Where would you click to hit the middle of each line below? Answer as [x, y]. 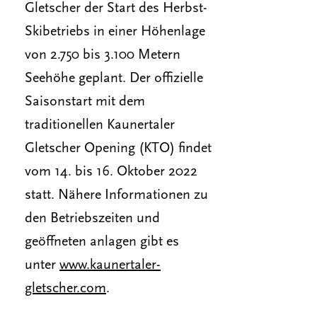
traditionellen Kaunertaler [100, 125]
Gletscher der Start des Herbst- [116, 8]
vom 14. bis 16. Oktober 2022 [111, 172]
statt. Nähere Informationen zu [116, 195]
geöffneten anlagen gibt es [102, 242]
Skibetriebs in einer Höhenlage [115, 32]
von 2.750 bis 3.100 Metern [103, 55]
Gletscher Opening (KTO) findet [118, 149]
